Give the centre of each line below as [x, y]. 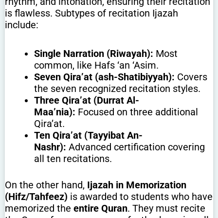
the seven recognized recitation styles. [117, 88]
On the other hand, [46, 185]
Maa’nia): [55, 112]
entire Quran [100, 208]
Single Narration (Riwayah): [94, 53]
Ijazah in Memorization [137, 185]
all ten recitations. [73, 158]
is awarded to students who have [140, 196]
